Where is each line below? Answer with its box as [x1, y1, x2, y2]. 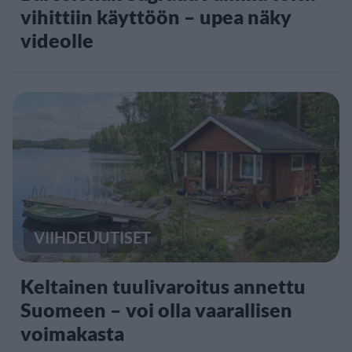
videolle [20, 27, 93, 52]
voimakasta [20, 321, 124, 345]
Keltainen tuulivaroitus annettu [20, 273, 306, 298]
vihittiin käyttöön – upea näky [20, 4, 291, 28]
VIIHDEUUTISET [34, 227, 151, 247]
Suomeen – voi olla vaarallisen [20, 297, 292, 321]
